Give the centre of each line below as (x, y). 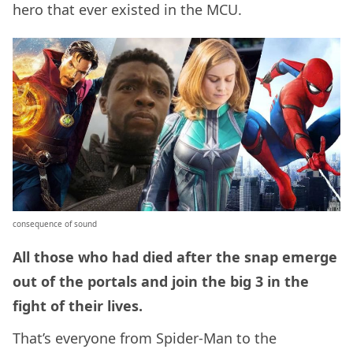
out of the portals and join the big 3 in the (161, 281)
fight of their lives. (80, 305)
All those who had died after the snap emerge (175, 256)
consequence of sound (55, 223)
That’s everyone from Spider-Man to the (145, 338)
